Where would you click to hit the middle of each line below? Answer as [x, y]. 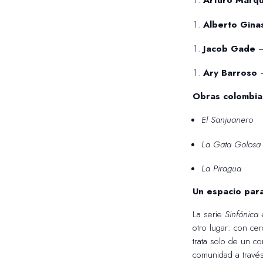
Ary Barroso [230, 73]
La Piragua [222, 168]
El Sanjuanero [227, 120]
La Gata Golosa [231, 144]
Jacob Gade [229, 48]
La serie [208, 214]
